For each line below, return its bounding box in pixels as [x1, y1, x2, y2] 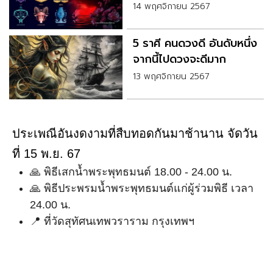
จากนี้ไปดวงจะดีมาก [132, 51, 226, 68]
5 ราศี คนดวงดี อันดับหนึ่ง [132, 35, 257, 52]
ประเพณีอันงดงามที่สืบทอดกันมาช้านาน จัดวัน [12, 127, 258, 141]
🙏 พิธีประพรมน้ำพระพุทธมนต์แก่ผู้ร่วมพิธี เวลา [30, 182, 253, 195]
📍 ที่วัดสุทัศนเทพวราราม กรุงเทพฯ [30, 215, 194, 228]
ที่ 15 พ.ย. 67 [12, 147, 80, 161]
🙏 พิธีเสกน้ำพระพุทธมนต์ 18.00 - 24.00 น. [30, 166, 232, 179]
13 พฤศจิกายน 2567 [132, 70, 210, 83]
